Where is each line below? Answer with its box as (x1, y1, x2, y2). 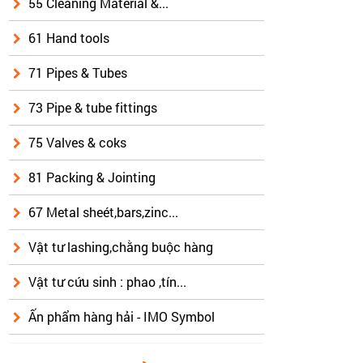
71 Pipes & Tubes (28, 64, 127, 82)
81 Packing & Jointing (28, 169, 156, 186)
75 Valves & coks (28, 134, 126, 152)
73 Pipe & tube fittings (28, 99, 157, 117)
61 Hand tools (28, 29, 109, 47)
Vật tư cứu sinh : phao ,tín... (28, 273, 186, 291)
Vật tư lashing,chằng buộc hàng (28, 238, 213, 256)
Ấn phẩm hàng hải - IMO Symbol (28, 308, 215, 326)
